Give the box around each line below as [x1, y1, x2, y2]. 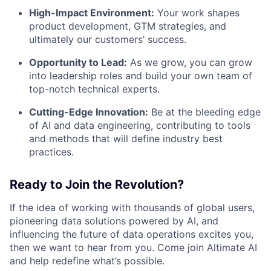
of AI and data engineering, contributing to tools [29, 119, 250, 132]
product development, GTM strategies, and [29, 20, 226, 33]
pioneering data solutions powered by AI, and [10, 215, 218, 227]
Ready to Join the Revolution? [10, 177, 184, 192]
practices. [29, 146, 74, 158]
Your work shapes [154, 7, 240, 19]
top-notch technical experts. [29, 83, 160, 96]
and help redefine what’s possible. [10, 255, 165, 267]
